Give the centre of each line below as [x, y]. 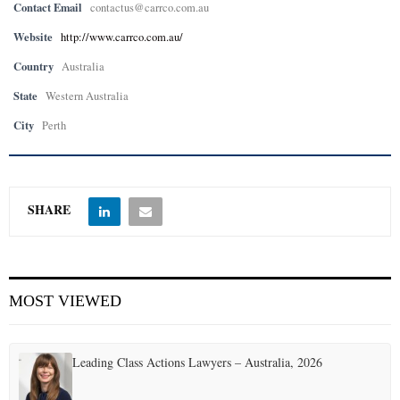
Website [33, 37]
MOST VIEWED [65, 301]
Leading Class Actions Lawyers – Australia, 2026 [197, 362]
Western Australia [87, 96]
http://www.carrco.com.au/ [122, 37]
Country [33, 66]
